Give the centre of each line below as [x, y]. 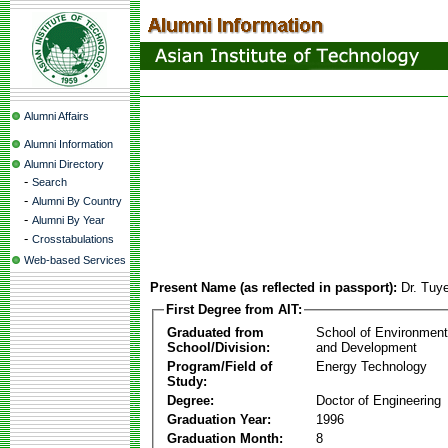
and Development [366, 347]
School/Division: [218, 347]
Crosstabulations [73, 239]
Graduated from [215, 332]
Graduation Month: [225, 438]
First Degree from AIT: [234, 309]
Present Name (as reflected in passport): [273, 287]
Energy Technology [371, 366]
